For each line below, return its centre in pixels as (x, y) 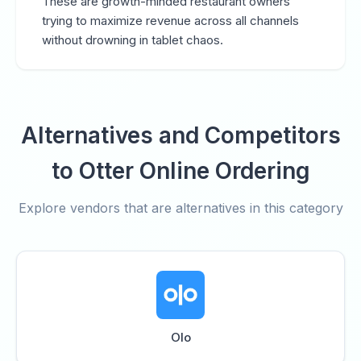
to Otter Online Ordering (180, 171)
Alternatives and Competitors (180, 135)
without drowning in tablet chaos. (133, 40)
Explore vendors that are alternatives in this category (180, 208)
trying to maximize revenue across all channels (170, 21)
